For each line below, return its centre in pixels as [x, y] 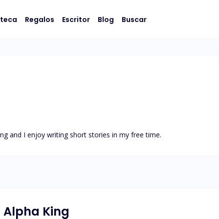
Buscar [134, 19]
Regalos [40, 19]
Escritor [76, 19]
